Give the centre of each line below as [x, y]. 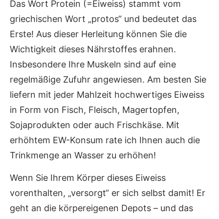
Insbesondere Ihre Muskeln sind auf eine [93, 64]
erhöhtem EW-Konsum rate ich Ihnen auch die [105, 140]
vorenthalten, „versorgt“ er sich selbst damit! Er [108, 193]
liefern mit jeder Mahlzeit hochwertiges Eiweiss [107, 94]
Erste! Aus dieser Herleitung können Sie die [98, 34]
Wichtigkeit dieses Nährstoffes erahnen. [93, 49]
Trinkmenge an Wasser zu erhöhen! [83, 155]
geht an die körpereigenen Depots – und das [101, 208]
